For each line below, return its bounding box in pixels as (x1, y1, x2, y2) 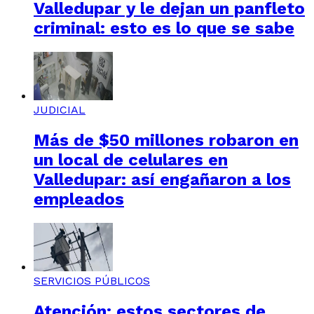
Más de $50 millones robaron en (34, 130, 299, 151)
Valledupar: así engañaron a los (34, 170, 291, 190)
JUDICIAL (34, 103, 86, 117)
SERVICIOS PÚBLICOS (34, 273, 150, 287)
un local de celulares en (34, 150, 228, 170)
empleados (34, 189, 124, 210)
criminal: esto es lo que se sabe (34, 18, 294, 39)
